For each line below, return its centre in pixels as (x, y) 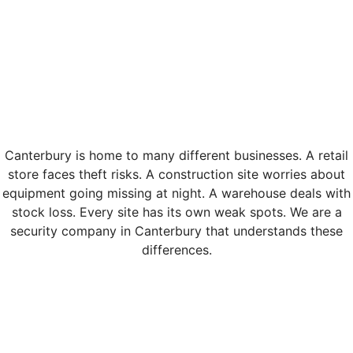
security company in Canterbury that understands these (176, 230)
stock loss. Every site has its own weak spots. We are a (176, 212)
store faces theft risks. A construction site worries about (176, 174)
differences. (176, 249)
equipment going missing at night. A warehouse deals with (176, 193)
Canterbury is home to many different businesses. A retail (176, 155)
